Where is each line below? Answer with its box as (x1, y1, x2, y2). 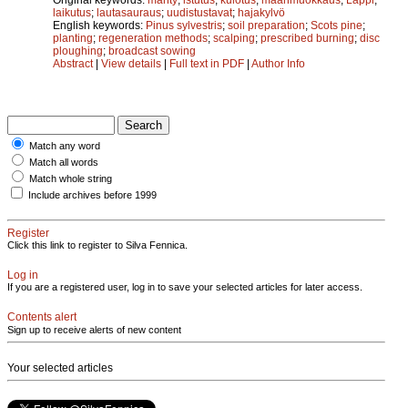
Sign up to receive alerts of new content (7, 323, 181, 335)
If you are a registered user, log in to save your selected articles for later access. (7, 280, 362, 292)
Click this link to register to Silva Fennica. (7, 239, 188, 250)
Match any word (29, 139, 100, 151)
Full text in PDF (169, 56, 244, 70)
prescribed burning (260, 31, 354, 45)
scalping (213, 31, 255, 45)
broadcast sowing (108, 44, 196, 57)
